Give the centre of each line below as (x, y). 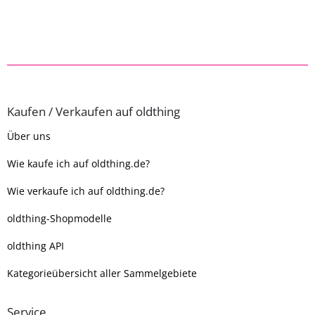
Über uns (29, 136)
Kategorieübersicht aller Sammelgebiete (102, 274)
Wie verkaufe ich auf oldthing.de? (86, 191)
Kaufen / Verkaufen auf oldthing (94, 112)
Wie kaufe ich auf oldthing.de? (78, 164)
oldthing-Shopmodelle (59, 219)
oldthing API (36, 246)
